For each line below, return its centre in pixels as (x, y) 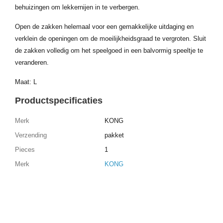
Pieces (25, 149)
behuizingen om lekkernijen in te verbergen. (77, 7)
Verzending (31, 135)
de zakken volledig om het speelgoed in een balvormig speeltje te (109, 51)
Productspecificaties (59, 101)
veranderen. (32, 62)
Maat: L (26, 82)
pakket (114, 135)
